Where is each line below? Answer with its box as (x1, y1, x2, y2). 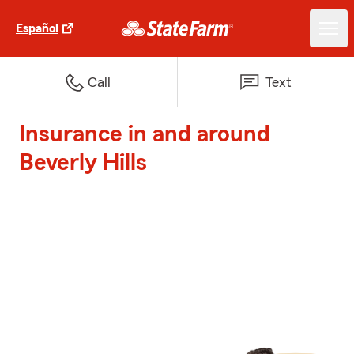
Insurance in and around (19, 122, 270, 146)
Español (16, 22, 58, 35)
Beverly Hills (19, 151, 147, 175)
